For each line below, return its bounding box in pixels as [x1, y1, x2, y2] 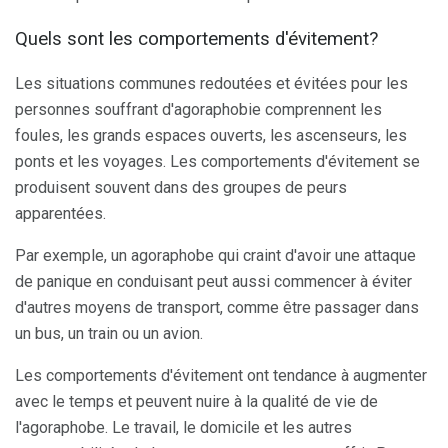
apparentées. [15, 204, 106, 223]
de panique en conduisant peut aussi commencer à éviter [15, 272, 412, 291]
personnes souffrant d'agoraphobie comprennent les [15, 100, 382, 119]
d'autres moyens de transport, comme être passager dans [15, 298, 419, 317]
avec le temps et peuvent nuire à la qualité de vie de [15, 392, 378, 411]
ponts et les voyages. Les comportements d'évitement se [15, 152, 420, 171]
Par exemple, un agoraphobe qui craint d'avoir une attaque [15, 246, 416, 265]
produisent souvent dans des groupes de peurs [15, 178, 347, 197]
